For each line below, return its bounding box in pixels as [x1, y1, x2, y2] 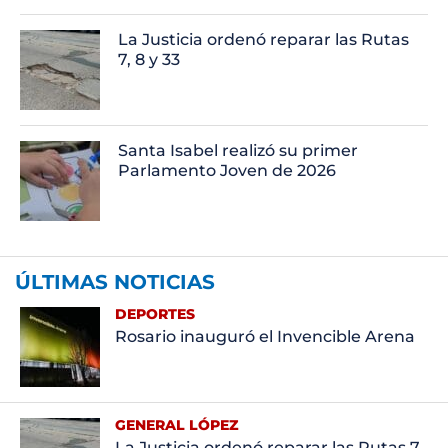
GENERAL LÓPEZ [114, 415, 239, 434]
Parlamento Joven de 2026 [118, 160, 337, 180]
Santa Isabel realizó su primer [118, 140, 359, 160]
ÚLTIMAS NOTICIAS [15, 269, 215, 294]
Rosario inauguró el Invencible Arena [114, 326, 415, 346]
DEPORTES [114, 304, 195, 323]
